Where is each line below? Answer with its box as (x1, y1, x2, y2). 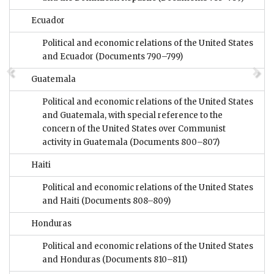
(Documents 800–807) (130, 137, 220, 148)
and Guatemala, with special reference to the (42, 110, 223, 121)
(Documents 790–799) (95, 51, 183, 62)
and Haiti (42, 196, 81, 207)
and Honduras (42, 254, 100, 265)
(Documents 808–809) (81, 196, 171, 207)
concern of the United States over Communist (42, 124, 226, 135)
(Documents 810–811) (100, 254, 187, 265)
